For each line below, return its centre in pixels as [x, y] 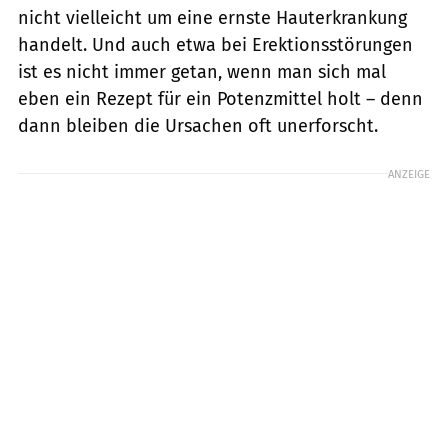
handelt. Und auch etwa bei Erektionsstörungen [215, 44]
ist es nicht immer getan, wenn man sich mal [202, 71]
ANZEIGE [409, 173]
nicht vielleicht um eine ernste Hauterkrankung [212, 17]
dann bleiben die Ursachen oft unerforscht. [198, 125]
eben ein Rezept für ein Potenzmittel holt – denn [220, 98]
